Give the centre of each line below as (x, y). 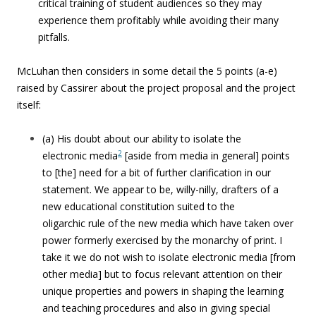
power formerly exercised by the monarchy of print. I (162, 240)
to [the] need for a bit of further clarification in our (157, 172)
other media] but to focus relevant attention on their (162, 274)
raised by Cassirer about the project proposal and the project (156, 88)
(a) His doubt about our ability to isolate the (142, 139)
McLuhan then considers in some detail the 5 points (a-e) (147, 71)
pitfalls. (54, 37)
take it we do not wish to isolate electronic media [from (169, 257)
